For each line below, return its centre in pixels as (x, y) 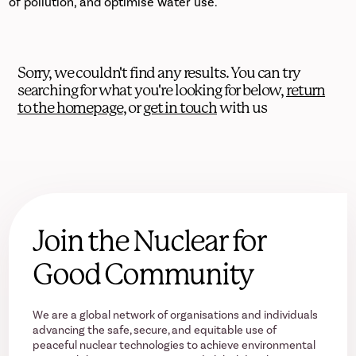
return (306, 91)
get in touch (180, 108)
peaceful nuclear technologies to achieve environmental (174, 345)
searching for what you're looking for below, (152, 91)
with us (242, 108)
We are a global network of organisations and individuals (176, 315)
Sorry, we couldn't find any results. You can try (159, 73)
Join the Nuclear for (149, 241)
